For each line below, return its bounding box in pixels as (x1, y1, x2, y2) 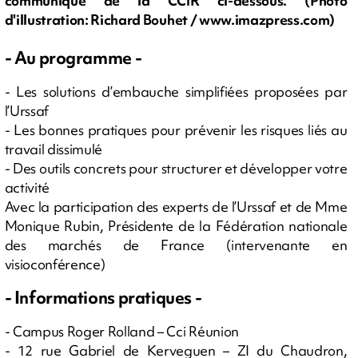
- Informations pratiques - (4, 285, 205, 309)
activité (4, 177, 50, 197)
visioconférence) (4, 254, 105, 273)
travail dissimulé (4, 139, 103, 158)
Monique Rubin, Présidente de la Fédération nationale (4, 216, 348, 235)
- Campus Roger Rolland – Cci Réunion (4, 321, 239, 340)
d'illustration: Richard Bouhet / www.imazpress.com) (4, 10, 336, 30)
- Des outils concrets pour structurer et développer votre (4, 158, 348, 177)
